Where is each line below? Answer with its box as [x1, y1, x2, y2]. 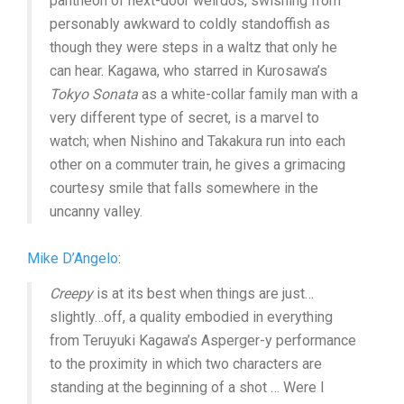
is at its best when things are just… [93, 284, 314, 302]
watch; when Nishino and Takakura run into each [50, 132, 345, 150]
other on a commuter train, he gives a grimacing [50, 155, 345, 173]
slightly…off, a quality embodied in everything [50, 308, 333, 326]
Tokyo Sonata [50, 85, 138, 103]
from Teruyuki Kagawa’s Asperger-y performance [50, 331, 356, 349]
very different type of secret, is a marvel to [50, 108, 319, 126]
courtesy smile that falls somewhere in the [50, 179, 318, 197]
